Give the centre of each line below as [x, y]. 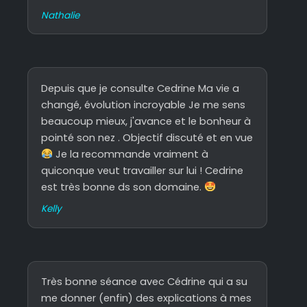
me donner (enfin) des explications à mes [147, 298]
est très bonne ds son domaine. [123, 187]
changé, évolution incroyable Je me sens [144, 105]
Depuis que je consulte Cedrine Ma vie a [140, 88]
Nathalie [61, 15]
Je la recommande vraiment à [130, 154]
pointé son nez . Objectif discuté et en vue [147, 137]
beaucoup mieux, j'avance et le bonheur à [146, 121]
